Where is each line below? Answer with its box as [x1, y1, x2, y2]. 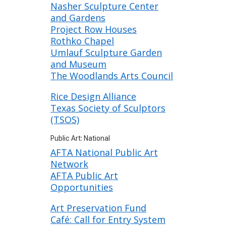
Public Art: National [50, 134, 110, 143]
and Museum [50, 58, 106, 71]
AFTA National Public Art [50, 146, 158, 159]
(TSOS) [50, 114, 79, 126]
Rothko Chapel [50, 35, 114, 47]
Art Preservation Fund [50, 202, 146, 214]
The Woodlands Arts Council [50, 70, 173, 82]
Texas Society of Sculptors [50, 102, 165, 115]
